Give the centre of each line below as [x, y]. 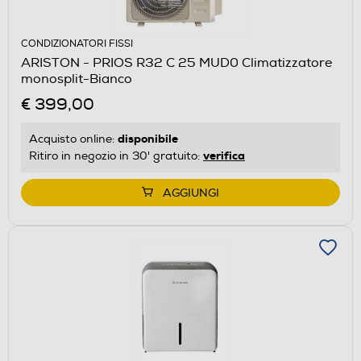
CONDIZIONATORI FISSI [77, 44]
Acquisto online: [73, 139]
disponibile [148, 138]
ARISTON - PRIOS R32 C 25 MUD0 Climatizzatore [176, 62]
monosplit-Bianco [77, 79]
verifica [224, 155]
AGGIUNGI [191, 193]
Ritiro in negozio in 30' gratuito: [116, 156]
